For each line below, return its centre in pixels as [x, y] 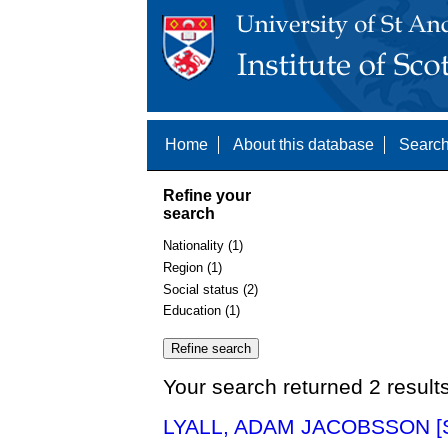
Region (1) [192, 267]
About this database [303, 144]
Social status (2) [210, 289]
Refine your [207, 195]
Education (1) [201, 311]
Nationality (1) [203, 246]
